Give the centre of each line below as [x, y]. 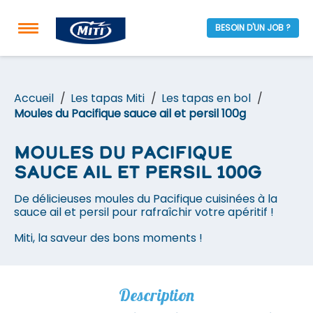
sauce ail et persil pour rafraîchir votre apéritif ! [144, 212]
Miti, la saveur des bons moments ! [108, 238]
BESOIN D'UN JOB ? [253, 28]
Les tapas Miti [108, 98]
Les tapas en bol [206, 98]
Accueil [34, 98]
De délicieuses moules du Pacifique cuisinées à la [146, 199]
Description [156, 295]
